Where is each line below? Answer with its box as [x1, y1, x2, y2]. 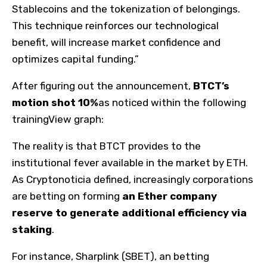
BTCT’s [193, 79, 229, 92]
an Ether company [122, 190, 217, 202]
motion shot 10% [12, 96, 98, 108]
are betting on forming [12, 190, 122, 202]
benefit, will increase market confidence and [12, 36, 221, 48]
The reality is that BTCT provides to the [12, 139, 201, 152]
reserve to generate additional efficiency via [12, 206, 247, 219]
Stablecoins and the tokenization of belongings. [12, 2, 240, 15]
